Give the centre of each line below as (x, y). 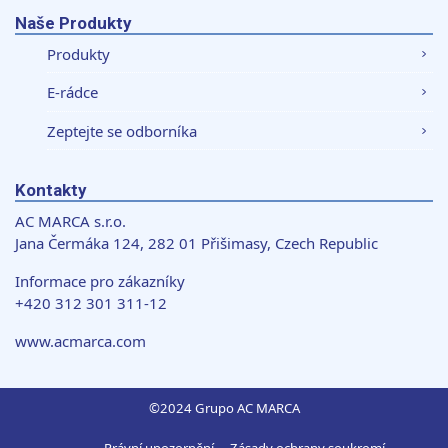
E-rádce (73, 92)
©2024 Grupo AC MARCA (224, 408)
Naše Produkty (73, 22)
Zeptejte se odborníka (122, 130)
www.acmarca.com (81, 341)
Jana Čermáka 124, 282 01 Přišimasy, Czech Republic (197, 243)
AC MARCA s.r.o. (71, 221)
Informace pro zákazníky (100, 281)
